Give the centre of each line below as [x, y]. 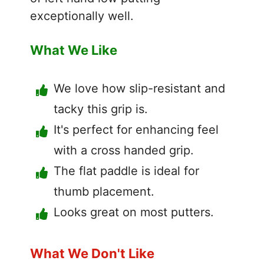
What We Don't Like [92, 253]
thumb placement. [104, 191]
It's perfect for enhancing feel [136, 129]
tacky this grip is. [101, 109]
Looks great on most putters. [134, 212]
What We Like [74, 50]
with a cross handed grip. [124, 150]
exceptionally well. [82, 16]
